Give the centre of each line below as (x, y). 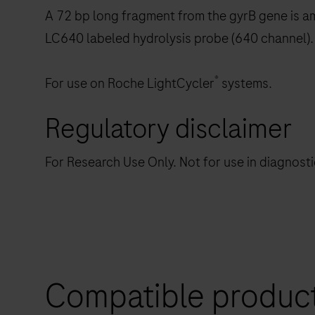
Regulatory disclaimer (169, 129)
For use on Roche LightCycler (130, 83)
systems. (245, 83)
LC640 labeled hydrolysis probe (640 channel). (179, 38)
